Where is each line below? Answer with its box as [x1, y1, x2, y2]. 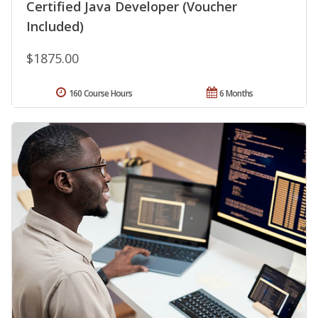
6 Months [219, 87, 253, 100]
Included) [26, 18, 84, 35]
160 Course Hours [68, 87, 133, 100]
